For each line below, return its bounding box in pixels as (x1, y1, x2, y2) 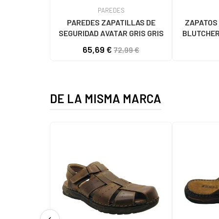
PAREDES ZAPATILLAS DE (66, 17, 155, 27)
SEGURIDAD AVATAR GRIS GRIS (58, 28, 164, 38)
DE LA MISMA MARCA (50, 91, 161, 106)
